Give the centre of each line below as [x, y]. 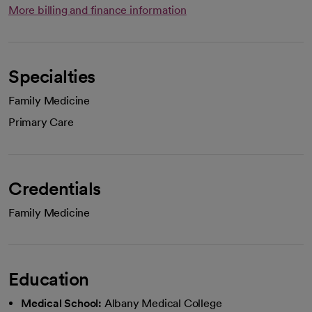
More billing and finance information [97, 10]
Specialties [52, 76]
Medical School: [61, 303]
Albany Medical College [163, 303]
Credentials [55, 188]
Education [49, 279]
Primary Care [41, 122]
